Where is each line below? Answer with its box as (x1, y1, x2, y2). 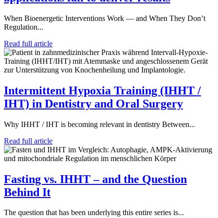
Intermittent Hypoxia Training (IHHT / (4, 84, 201, 97)
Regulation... (4, 22, 43, 31)
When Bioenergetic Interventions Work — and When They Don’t (4, 14, 205, 22)
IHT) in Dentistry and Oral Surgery (4, 97, 183, 110)
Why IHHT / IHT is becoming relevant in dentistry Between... (4, 120, 195, 128)
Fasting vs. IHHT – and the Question (4, 172, 187, 185)
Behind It (4, 185, 51, 199)
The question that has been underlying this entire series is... (4, 208, 184, 217)
